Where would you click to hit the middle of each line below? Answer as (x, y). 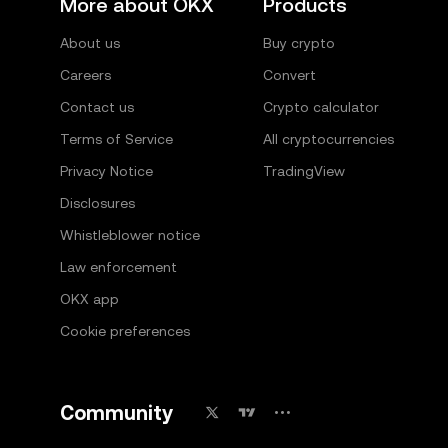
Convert (289, 75)
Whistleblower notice (130, 235)
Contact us (97, 107)
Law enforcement (118, 267)
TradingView (303, 171)
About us (90, 43)
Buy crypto (298, 43)
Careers (85, 75)
